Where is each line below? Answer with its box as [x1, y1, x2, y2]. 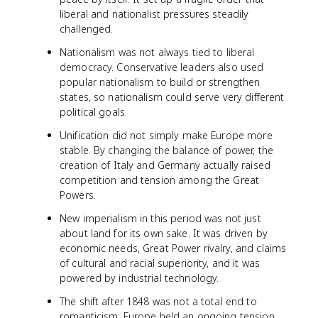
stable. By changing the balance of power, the [60, 143, 273, 157]
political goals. [60, 105, 128, 119]
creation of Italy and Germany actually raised [60, 158, 270, 172]
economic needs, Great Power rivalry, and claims [60, 241, 287, 255]
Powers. [60, 188, 96, 202]
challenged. [60, 22, 114, 35]
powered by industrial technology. [60, 271, 219, 285]
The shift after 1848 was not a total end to [60, 295, 257, 308]
